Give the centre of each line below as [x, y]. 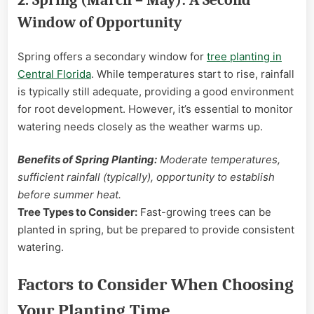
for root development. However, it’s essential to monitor [155, 109]
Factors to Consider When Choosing [156, 284]
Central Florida [54, 74]
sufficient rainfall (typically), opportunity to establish [146, 177]
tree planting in [244, 56]
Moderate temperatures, [219, 160]
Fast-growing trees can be [204, 212]
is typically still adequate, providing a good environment [156, 91]
